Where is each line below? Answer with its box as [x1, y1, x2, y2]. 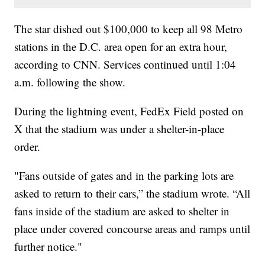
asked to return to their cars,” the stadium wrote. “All [14, 186, 251, 201]
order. [14, 139, 44, 154]
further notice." [14, 239, 83, 254]
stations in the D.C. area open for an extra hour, [14, 39, 228, 54]
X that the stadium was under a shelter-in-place [14, 121, 225, 137]
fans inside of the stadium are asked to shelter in [14, 203, 230, 219]
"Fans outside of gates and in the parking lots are [14, 168, 234, 183]
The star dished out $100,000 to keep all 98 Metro [14, 21, 243, 37]
